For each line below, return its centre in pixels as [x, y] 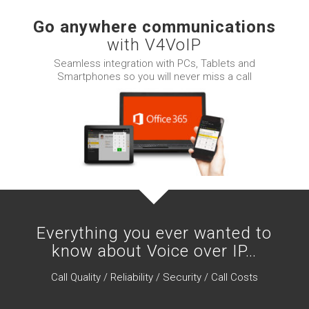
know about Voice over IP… [154, 251]
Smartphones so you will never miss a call [154, 76]
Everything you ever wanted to [154, 233]
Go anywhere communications [154, 27]
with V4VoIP [154, 45]
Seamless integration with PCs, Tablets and [154, 63]
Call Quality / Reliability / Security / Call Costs [154, 277]
